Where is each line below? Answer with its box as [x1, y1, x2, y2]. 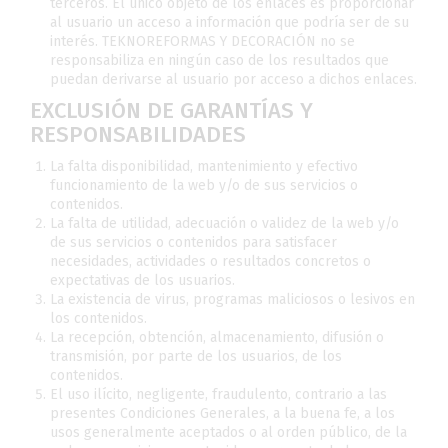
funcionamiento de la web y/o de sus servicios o [50, 177, 358, 194]
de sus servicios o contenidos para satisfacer [50, 234, 337, 251]
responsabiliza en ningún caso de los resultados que [50, 52, 389, 69]
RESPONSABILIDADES [30, 121, 246, 148]
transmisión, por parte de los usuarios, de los [50, 348, 342, 365]
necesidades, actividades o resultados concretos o [50, 253, 371, 270]
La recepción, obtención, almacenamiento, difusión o [50, 329, 384, 346]
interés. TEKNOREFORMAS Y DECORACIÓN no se [50, 33, 355, 50]
